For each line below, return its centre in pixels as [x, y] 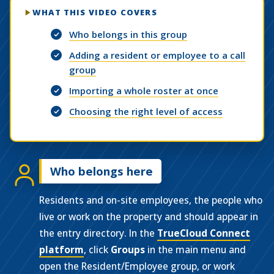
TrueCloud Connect [204, 233]
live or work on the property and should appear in [149, 217]
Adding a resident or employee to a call [157, 55]
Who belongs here [102, 171]
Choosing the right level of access [146, 111]
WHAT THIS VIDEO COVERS [95, 12]
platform [61, 250]
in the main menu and [195, 250]
